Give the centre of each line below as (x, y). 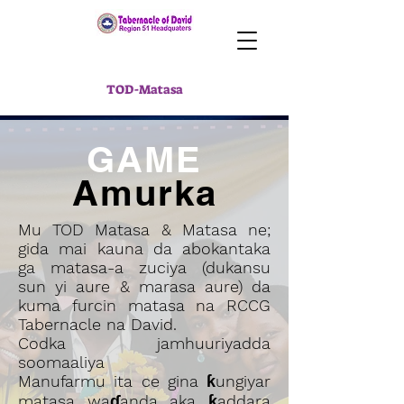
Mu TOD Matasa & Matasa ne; (144, 230)
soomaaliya (61, 362)
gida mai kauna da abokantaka (144, 248)
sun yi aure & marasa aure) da (144, 286)
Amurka (144, 193)
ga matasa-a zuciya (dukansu (144, 267)
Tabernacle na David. (97, 324)
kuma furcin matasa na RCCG (144, 305)
